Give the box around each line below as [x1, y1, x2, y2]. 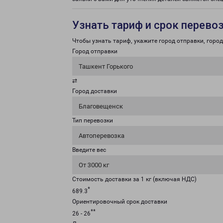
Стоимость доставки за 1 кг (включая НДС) [72, 176, 197, 183]
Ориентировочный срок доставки [72, 198, 167, 205]
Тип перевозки [72, 117, 113, 124]
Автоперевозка [79, 132, 124, 139]
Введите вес [72, 146, 106, 153]
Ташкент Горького [79, 63, 133, 70]
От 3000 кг [79, 161, 109, 169]
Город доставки [72, 88, 117, 95]
